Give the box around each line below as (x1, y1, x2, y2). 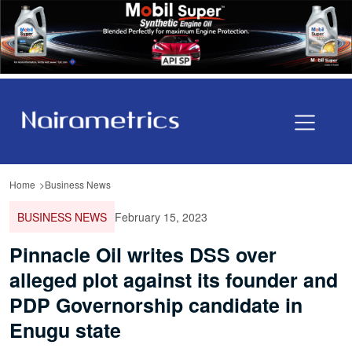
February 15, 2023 (115, 208, 207, 225)
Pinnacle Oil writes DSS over (9, 240, 277, 269)
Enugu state (9, 315, 121, 344)
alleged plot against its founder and (9, 265, 338, 294)
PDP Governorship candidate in (9, 290, 302, 319)
